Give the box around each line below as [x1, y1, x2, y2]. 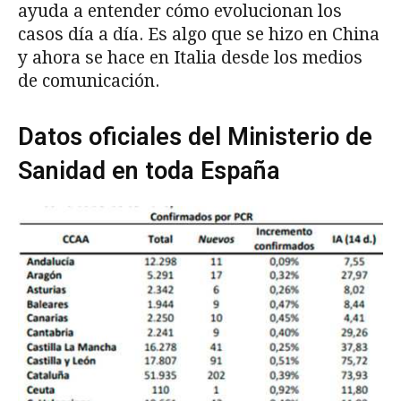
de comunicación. [18, 71, 159, 92]
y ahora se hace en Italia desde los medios [18, 47, 363, 69]
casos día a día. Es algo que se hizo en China [18, 24, 380, 46]
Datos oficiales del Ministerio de [18, 123, 372, 152]
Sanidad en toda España [18, 157, 280, 186]
